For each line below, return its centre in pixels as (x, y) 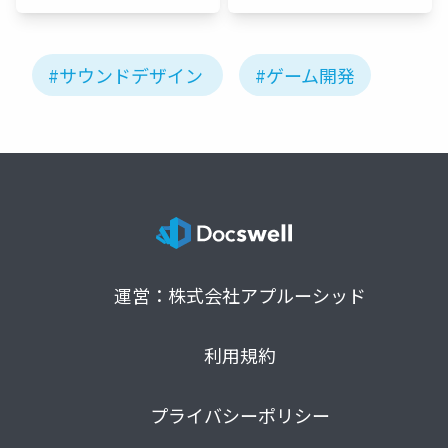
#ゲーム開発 (305, 75)
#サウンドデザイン (125, 75)
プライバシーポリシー (240, 415)
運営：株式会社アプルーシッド (240, 295)
